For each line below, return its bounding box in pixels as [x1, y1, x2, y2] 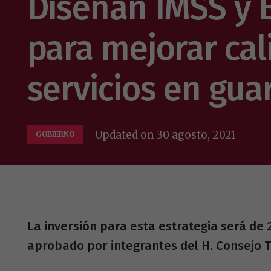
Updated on [95, 128, 157, 142]
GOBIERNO [35, 129, 74, 139]
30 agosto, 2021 [157, 128, 237, 142]
